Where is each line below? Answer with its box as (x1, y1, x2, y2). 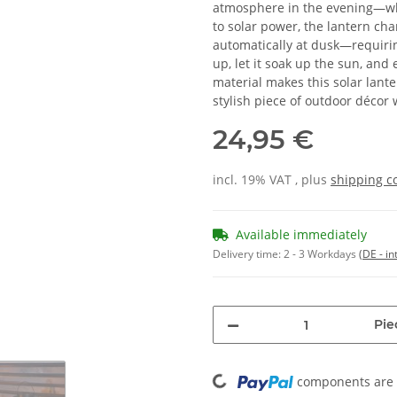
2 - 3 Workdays (284, 246, 359, 262)
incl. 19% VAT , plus (213, 171, 331, 189)
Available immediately (236, 226, 367, 244)
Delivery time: (213, 246, 284, 262)
